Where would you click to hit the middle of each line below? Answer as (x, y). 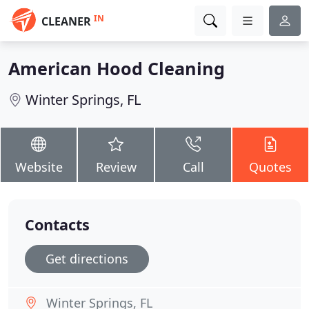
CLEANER (66, 21)
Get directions (87, 259)
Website (39, 167)
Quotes (270, 167)
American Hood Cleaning (117, 68)
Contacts (57, 225)
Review (116, 167)
